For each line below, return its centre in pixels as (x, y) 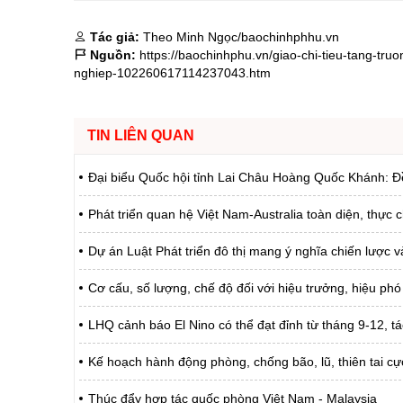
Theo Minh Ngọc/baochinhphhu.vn (239, 37)
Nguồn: (111, 55)
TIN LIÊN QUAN (141, 135)
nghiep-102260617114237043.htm (172, 73)
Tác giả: (115, 37)
